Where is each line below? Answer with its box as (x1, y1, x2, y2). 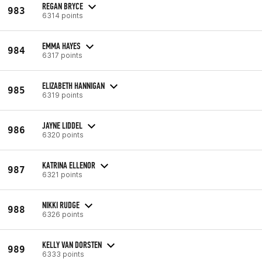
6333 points (42, 249, 84, 258)
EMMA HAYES (42, 40, 81, 51)
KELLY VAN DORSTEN (42, 239, 102, 250)
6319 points (42, 90, 83, 99)
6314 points (42, 11, 83, 20)
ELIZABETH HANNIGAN (42, 80, 105, 91)
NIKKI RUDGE (42, 199, 80, 211)
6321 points (42, 170, 82, 179)
